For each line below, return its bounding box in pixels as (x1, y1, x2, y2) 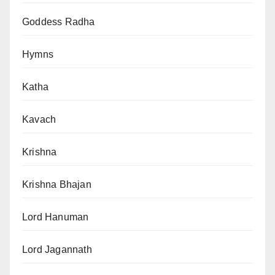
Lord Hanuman (22, 212, 89, 222)
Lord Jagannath (22, 244, 92, 255)
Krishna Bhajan (22, 179, 91, 190)
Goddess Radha (22, 17, 95, 27)
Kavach (22, 114, 56, 125)
